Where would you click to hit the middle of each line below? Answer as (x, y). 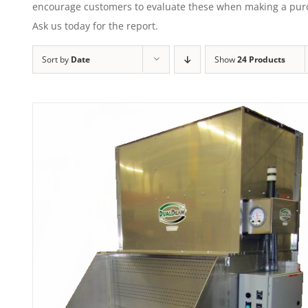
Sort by (56, 59)
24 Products (261, 59)
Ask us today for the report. (95, 25)
